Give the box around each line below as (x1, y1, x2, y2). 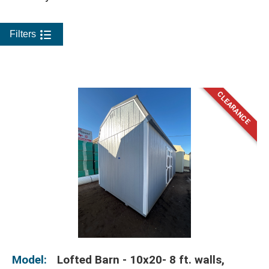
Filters (10, 29, 36, 39)
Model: (12, 253, 47, 267)
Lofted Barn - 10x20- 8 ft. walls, (57, 253, 225, 267)
